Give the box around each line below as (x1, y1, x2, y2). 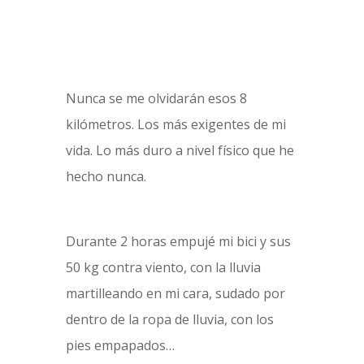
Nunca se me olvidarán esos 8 (65, 89, 247, 107)
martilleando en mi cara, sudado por (65, 284, 285, 302)
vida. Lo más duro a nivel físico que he (65, 141, 294, 159)
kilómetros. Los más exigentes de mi (65, 115, 286, 133)
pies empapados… (65, 336, 178, 354)
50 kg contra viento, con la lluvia (65, 258, 261, 276)
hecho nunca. (65, 167, 146, 185)
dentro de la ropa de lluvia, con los (65, 310, 274, 328)
